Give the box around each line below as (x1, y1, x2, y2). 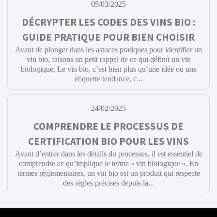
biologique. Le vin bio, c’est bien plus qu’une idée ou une (20, 65, 197, 74)
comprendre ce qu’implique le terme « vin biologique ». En (19, 159, 198, 168)
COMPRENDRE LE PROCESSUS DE (33, 120, 184, 133)
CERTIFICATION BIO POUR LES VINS (28, 135, 189, 148)
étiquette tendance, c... (75, 75, 142, 83)
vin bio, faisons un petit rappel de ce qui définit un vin (26, 55, 191, 64)
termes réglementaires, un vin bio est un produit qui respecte (17, 169, 200, 178)
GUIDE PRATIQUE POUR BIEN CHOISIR (22, 31, 195, 44)
